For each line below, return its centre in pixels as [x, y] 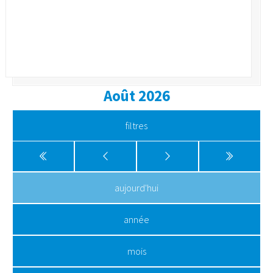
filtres [136, 126]
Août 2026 [136, 96]
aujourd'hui [136, 188]
